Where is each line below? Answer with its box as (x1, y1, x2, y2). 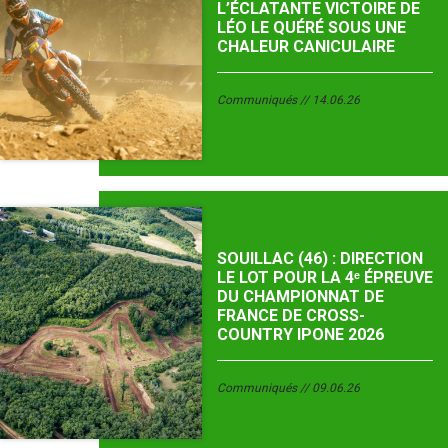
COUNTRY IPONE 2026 (216, 325, 384, 345)
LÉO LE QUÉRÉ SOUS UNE (216, 17, 406, 37)
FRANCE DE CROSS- (216, 306, 365, 326)
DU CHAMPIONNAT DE (216, 287, 384, 307)
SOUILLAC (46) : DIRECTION (216, 249, 423, 269)
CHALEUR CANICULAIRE (216, 36, 395, 56)
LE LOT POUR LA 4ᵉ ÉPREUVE (216, 268, 433, 288)
